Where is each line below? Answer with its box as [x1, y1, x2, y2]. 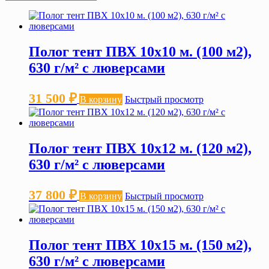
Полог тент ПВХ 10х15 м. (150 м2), [29, 237, 252, 253]
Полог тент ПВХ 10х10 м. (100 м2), [29, 44, 252, 60]
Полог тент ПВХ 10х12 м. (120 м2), [29, 141, 252, 157]
